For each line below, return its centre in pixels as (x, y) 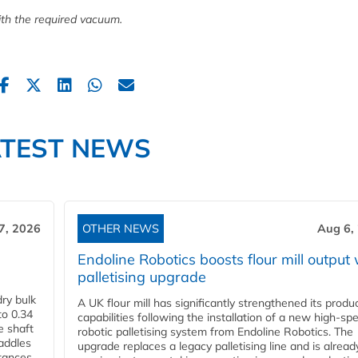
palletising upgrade (142, 276)
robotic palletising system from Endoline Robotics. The (215, 331)
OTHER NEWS (121, 228)
